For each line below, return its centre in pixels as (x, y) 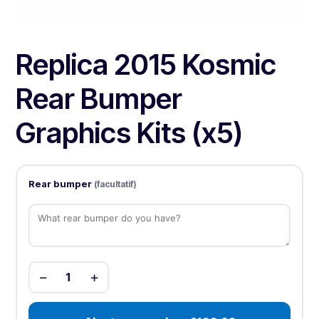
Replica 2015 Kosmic (146, 65)
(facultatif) (115, 184)
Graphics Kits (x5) (130, 133)
